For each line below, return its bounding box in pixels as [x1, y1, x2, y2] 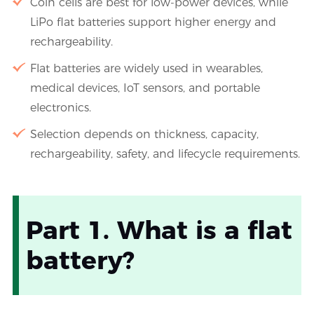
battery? [25, 245, 135, 276]
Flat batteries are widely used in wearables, [29, 62, 263, 76]
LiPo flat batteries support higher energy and [29, 15, 276, 29]
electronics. [29, 101, 91, 115]
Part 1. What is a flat [25, 214, 292, 246]
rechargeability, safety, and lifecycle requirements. [29, 147, 300, 161]
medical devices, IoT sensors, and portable [29, 81, 260, 95]
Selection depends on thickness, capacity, [29, 128, 259, 142]
